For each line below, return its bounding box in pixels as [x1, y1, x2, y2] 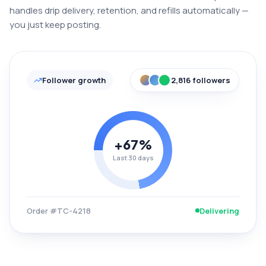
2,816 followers [171, 74, 230, 85]
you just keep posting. [9, 18, 101, 31]
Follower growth [42, 74, 106, 85]
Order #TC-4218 [27, 205, 91, 216]
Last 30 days [112, 153, 154, 162]
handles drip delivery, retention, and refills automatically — [9, 4, 249, 17]
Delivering [199, 205, 239, 216]
